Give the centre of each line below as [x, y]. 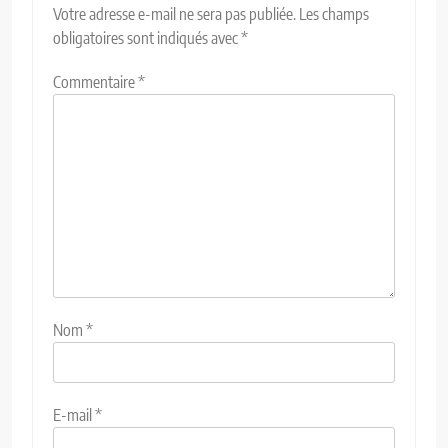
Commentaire [95, 82]
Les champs [334, 14]
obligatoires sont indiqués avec [147, 38]
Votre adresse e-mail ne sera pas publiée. [174, 14]
